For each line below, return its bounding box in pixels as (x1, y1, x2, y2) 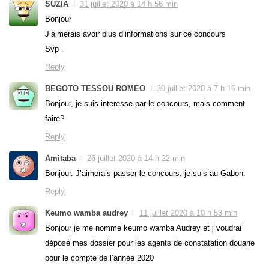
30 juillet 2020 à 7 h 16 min (157, 84, 250, 93)
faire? (45, 114, 64, 124)
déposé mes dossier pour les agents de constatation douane (45, 238, 255, 248)
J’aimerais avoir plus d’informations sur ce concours (45, 29, 226, 38)
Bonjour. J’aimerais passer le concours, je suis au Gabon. (45, 169, 246, 178)
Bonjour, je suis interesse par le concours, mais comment (45, 99, 245, 109)
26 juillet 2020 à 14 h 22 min (87, 154, 185, 163)
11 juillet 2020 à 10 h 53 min (139, 208, 237, 218)
